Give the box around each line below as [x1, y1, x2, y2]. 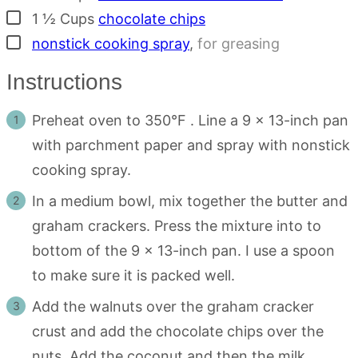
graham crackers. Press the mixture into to [32, 217, 321, 234]
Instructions [6, 70, 129, 94]
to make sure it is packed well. [32, 267, 235, 284]
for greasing [197, 35, 280, 52]
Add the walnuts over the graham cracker [32, 298, 314, 315]
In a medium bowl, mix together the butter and [32, 193, 348, 209]
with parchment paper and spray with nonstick [32, 137, 350, 153]
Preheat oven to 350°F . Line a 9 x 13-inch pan [32, 112, 348, 129]
